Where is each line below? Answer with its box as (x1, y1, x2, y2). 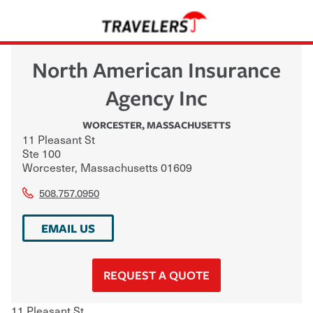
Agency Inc (105, 82, 208, 112)
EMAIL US (41, 219, 95, 236)
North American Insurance (32, 54, 281, 84)
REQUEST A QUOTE (103, 266, 210, 283)
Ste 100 (22, 144, 61, 161)
